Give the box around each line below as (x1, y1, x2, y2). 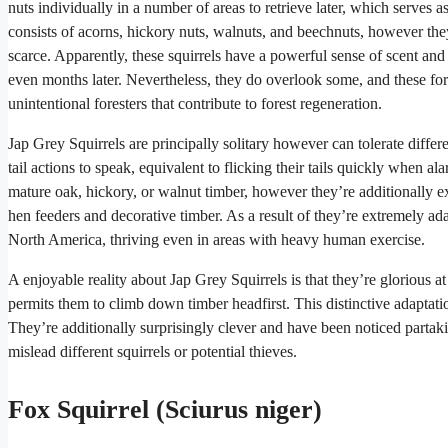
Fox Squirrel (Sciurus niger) (8, 395, 322, 425)
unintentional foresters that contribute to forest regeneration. (8, 95, 382, 113)
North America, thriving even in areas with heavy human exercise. (8, 231, 425, 249)
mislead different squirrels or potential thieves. (8, 343, 297, 361)
